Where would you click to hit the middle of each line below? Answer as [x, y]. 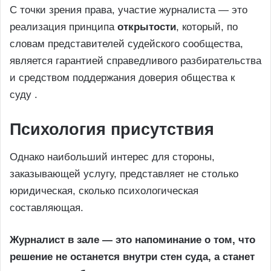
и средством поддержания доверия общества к [122, 77]
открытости [147, 27]
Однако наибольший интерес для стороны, [112, 157]
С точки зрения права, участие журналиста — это [129, 10]
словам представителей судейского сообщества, [126, 44]
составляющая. [47, 208]
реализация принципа [64, 27]
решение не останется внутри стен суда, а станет [132, 257]
